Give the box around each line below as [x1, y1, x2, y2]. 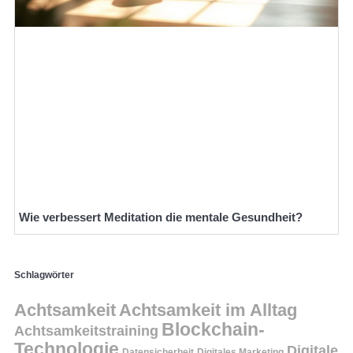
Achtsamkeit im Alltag [119, 300, 297, 321]
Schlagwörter [14, 269, 74, 281]
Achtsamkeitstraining [14, 322, 158, 340]
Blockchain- [162, 319, 265, 340]
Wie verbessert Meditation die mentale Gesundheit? [19, 210, 303, 224]
